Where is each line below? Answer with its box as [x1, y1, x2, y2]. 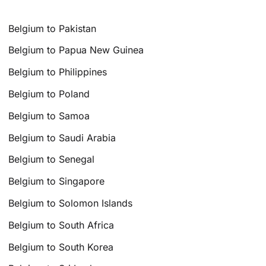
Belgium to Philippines [8, 66, 107, 78]
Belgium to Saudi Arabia [8, 131, 116, 144]
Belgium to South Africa [8, 218, 115, 231]
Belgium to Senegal [8, 153, 95, 166]
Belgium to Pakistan [8, 22, 97, 34]
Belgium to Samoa [8, 109, 90, 122]
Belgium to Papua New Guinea [8, 44, 144, 56]
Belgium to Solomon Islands [8, 197, 133, 210]
